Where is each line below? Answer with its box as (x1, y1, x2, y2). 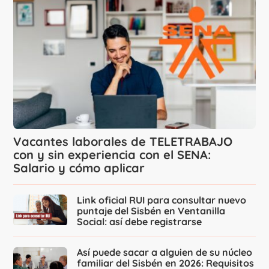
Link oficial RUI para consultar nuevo (77, 194, 247, 207)
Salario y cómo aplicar (13, 160, 145, 176)
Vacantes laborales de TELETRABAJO (13, 134, 233, 150)
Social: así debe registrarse (77, 216, 202, 228)
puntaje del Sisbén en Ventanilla (77, 205, 226, 217)
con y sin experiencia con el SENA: (13, 147, 211, 163)
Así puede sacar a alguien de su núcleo (77, 246, 253, 259)
